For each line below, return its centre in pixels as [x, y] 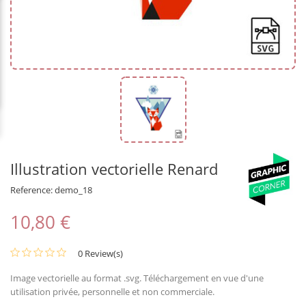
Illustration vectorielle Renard [114, 168]
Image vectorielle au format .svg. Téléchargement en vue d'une [137, 278]
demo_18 [73, 190]
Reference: [31, 190]
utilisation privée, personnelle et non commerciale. [112, 291]
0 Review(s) [100, 253]
